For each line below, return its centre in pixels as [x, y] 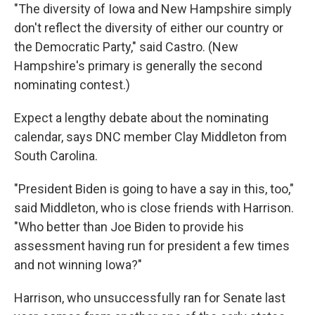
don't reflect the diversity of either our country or [149, 28]
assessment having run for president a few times [152, 246]
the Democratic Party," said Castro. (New [126, 47]
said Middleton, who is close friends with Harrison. [154, 208]
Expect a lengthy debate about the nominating [141, 118]
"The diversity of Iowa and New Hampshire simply [153, 9]
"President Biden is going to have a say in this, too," [154, 189]
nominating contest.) [72, 85]
